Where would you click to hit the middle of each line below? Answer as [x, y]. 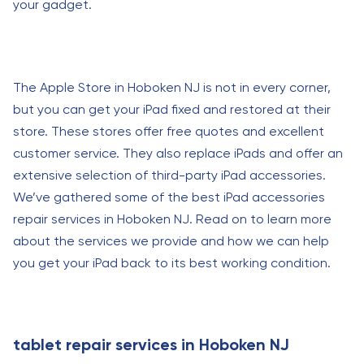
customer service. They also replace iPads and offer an [178, 153]
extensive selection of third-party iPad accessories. [169, 175]
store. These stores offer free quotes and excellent [169, 131]
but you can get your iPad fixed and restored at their [172, 109]
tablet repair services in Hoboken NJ [151, 344]
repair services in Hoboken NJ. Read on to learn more [172, 219]
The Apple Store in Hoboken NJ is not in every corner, [172, 87]
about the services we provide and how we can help [171, 241]
